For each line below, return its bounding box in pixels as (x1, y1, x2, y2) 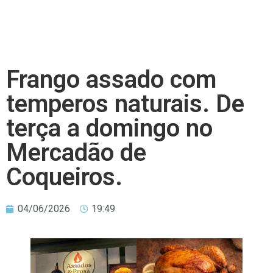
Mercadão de (6, 138, 146, 167)
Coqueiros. (6, 163, 122, 191)
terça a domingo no (6, 114, 213, 143)
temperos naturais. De (6, 90, 244, 118)
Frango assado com (6, 65, 216, 94)
